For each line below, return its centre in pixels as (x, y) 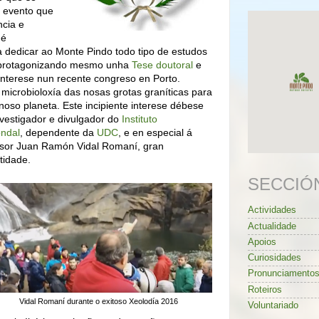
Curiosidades (274, 258)
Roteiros (265, 289)
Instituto (140, 119)
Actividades (272, 210)
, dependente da (58, 132)
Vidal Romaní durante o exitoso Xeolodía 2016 (98, 301)
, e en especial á (155, 132)
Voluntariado (273, 306)
